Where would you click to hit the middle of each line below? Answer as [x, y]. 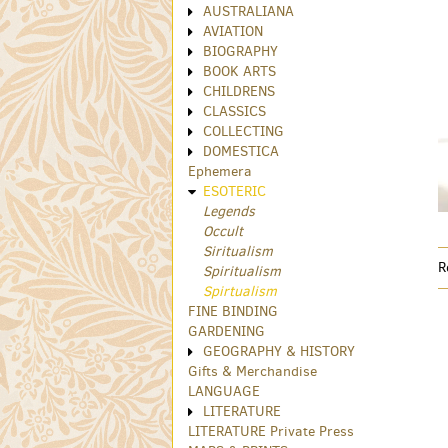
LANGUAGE [224, 392]
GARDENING [226, 332]
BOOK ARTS [239, 72]
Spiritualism [242, 272]
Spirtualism [240, 292]
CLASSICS [234, 112]
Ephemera [220, 172]
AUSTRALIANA [248, 12]
